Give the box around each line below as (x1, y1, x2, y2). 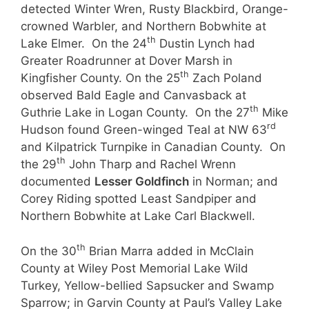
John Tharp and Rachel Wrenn (66, 157, 236, 171)
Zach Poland (189, 71, 262, 85)
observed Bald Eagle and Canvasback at (21, 88, 246, 102)
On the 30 (21, 243, 77, 258)
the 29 (21, 157, 57, 171)
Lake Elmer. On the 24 (21, 37, 147, 50)
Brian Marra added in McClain (86, 243, 254, 258)
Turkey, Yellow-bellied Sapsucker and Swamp (21, 278, 274, 292)
